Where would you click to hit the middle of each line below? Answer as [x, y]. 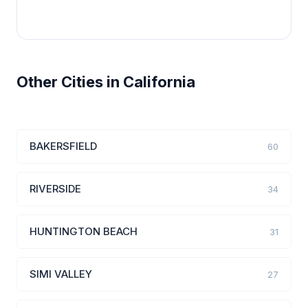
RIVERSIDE [55, 189]
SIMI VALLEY [61, 274]
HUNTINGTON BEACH [84, 231]
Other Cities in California [106, 82]
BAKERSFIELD [63, 146]
